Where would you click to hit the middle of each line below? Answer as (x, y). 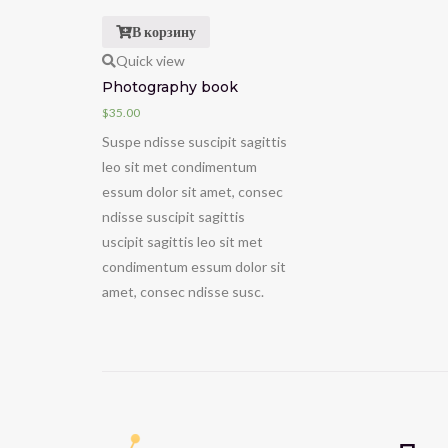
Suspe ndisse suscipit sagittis (194, 141)
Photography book (170, 86)
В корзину (164, 31)
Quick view (150, 60)
